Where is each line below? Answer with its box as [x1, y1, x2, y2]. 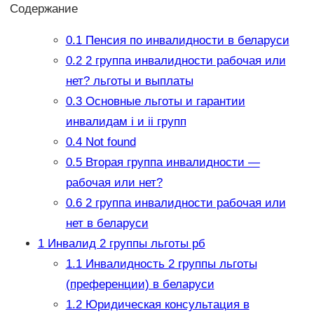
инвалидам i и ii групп [65, 115, 186, 129]
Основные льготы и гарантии [81, 95, 245, 109]
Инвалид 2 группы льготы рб [43, 237, 205, 251]
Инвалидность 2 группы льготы [81, 257, 257, 271]
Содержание [9, 1, 78, 15]
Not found [81, 135, 136, 149]
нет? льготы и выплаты [65, 74, 193, 88]
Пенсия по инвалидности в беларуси [81, 34, 289, 48]
